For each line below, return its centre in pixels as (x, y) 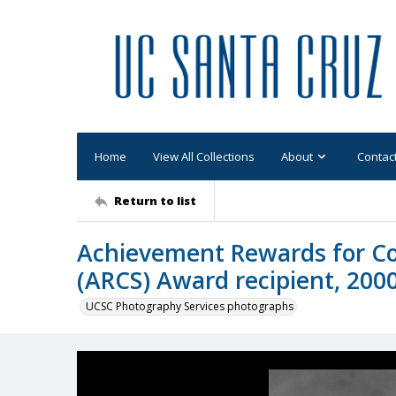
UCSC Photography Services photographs (190, 306)
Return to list (155, 200)
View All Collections (204, 156)
